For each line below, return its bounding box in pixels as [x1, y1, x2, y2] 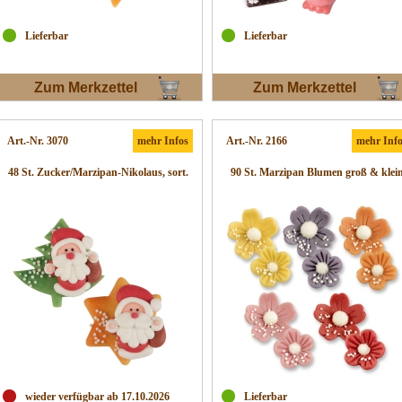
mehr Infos [137, 135, 188, 147]
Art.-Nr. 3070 [7, 135, 68, 147]
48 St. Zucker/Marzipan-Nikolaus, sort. [7, 166, 188, 179]
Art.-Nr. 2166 [226, 135, 287, 147]
